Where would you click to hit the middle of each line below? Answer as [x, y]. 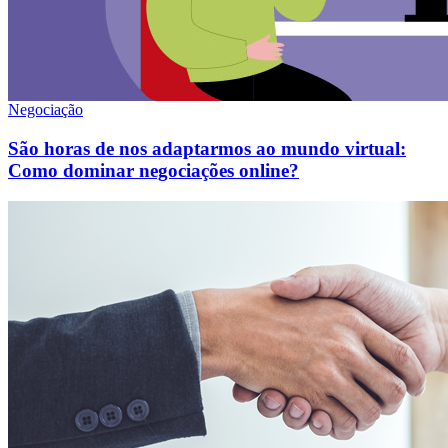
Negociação [45, 110]
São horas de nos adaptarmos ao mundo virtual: [207, 148]
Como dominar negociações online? [153, 170]
